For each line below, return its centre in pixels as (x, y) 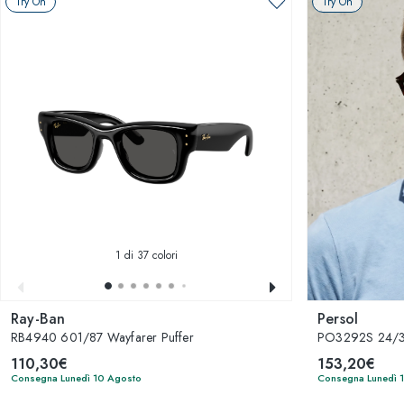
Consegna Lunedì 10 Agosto (76, 378)
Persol (338, 319)
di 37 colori (149, 255)
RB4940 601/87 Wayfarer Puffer (102, 337)
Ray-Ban (38, 319)
